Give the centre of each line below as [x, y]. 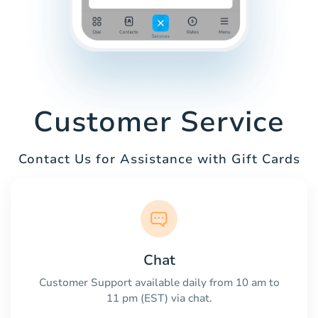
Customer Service [159, 122]
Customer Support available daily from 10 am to [159, 282]
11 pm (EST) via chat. [159, 298]
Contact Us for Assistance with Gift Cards [159, 159]
